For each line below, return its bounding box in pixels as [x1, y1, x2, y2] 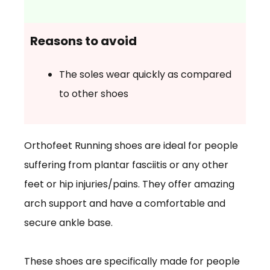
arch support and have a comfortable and [24, 196, 225, 210]
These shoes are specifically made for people [24, 254, 240, 268]
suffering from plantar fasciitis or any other [24, 157, 228, 172]
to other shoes [59, 86, 128, 101]
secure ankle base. [24, 215, 113, 230]
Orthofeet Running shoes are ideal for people [24, 138, 238, 152]
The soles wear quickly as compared [59, 67, 231, 81]
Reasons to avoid [30, 32, 137, 49]
